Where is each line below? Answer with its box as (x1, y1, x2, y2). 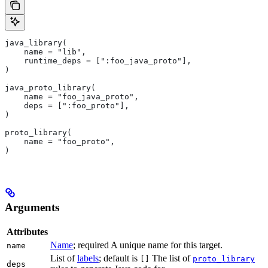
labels (77, 253, 99, 264)
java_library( (5, 38, 67, 47)
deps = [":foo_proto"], (5, 100, 129, 110)
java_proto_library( (5, 83, 96, 92)
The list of (150, 253, 193, 264)
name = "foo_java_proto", (5, 92, 139, 101)
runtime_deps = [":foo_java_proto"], (5, 56, 191, 65)
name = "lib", (5, 47, 86, 56)
